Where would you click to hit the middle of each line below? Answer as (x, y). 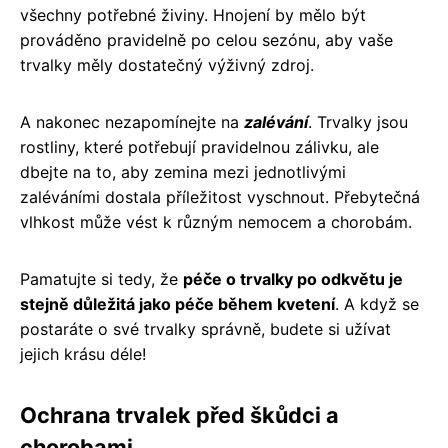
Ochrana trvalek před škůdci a (179, 414)
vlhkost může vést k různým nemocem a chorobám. (216, 221)
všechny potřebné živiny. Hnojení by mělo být (193, 14)
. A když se (377, 303)
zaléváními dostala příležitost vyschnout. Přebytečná (220, 196)
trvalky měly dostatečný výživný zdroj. (167, 64)
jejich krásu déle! (83, 353)
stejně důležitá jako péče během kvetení (177, 303)
